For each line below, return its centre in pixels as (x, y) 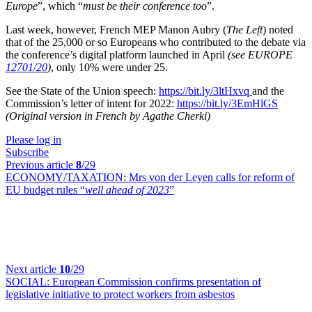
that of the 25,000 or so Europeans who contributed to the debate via (156, 42)
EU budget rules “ (45, 190)
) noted (278, 30)
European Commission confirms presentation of (157, 282)
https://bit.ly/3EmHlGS (227, 103)
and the (268, 91)
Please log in (33, 140)
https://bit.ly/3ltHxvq (205, 91)
